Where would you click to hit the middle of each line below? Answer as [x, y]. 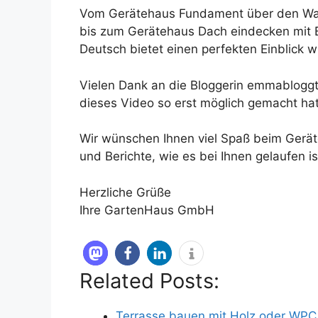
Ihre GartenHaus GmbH [147, 210]
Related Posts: [149, 281]
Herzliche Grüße [125, 192]
